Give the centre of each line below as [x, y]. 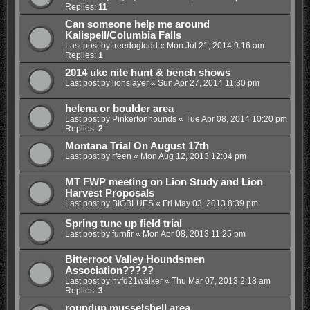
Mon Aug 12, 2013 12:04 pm [193, 156]
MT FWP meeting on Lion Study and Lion [164, 182]
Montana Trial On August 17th [137, 146]
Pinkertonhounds [144, 119]
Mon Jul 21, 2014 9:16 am [215, 45]
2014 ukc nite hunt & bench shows [147, 72]
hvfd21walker [137, 281]
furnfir [122, 234]
